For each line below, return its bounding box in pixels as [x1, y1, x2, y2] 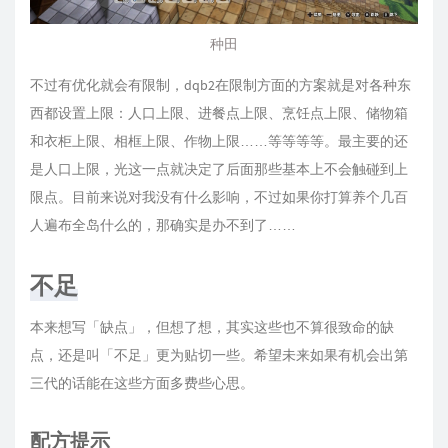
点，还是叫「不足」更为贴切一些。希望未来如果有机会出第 [30, 345, 408, 364]
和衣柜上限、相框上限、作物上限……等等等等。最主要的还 [30, 131, 408, 150]
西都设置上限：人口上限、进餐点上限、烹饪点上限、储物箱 [30, 103, 408, 122]
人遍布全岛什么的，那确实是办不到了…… [30, 215, 296, 234]
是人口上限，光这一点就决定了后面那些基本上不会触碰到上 [30, 159, 408, 178]
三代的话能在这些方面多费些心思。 [30, 373, 254, 392]
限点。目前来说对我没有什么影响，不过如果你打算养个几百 [30, 187, 408, 206]
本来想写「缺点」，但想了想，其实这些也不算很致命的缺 [30, 317, 394, 336]
